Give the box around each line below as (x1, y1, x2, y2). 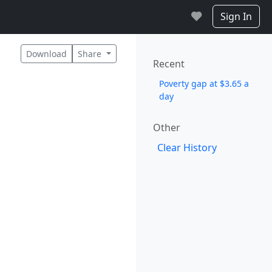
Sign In (220, 10, 252, 23)
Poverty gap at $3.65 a (159, 78, 249, 89)
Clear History (157, 141, 217, 154)
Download (26, 47, 67, 59)
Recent (153, 57, 185, 70)
